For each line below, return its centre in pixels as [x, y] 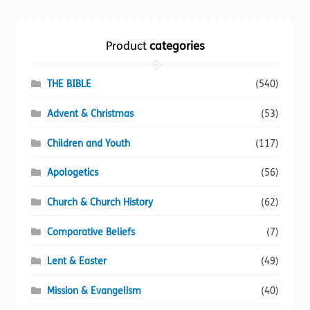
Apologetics [72, 173]
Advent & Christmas [90, 114]
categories [175, 47]
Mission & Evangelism [94, 291]
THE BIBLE [69, 84]
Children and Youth [88, 143]
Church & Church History [100, 202]
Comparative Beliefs [91, 232]
